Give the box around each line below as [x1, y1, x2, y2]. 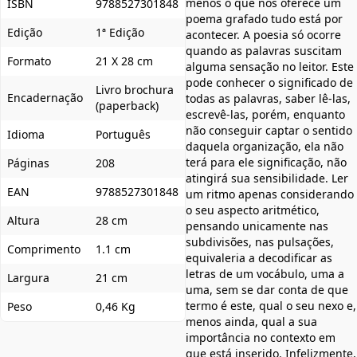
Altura [7, 213, 40, 229]
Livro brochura [96, 82, 174, 98]
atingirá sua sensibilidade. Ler [186, 171, 348, 186]
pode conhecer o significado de [186, 75, 353, 91]
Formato [7, 53, 51, 69]
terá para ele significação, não [186, 155, 347, 171]
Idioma [7, 127, 45, 143]
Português [96, 127, 151, 143]
